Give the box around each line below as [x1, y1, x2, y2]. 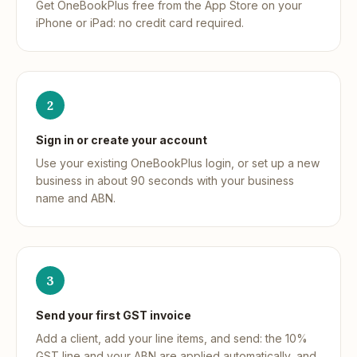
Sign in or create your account [36, 133, 207, 147]
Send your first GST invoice [36, 308, 191, 323]
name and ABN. [36, 191, 116, 206]
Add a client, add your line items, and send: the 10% [36, 331, 308, 346]
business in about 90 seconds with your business [36, 174, 294, 188]
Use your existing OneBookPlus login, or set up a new [36, 156, 320, 171]
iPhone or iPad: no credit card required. [36, 16, 244, 30]
